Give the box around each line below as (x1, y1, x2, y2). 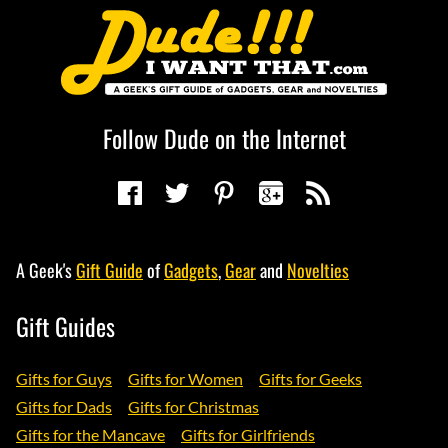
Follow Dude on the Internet (102, 120, 346, 157)
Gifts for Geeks (259, 369, 362, 389)
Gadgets (164, 257, 218, 284)
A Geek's (16, 257, 76, 284)
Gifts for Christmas (128, 397, 259, 417)
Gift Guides (16, 308, 115, 345)
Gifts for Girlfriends (181, 425, 315, 445)
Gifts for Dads (16, 397, 112, 417)
